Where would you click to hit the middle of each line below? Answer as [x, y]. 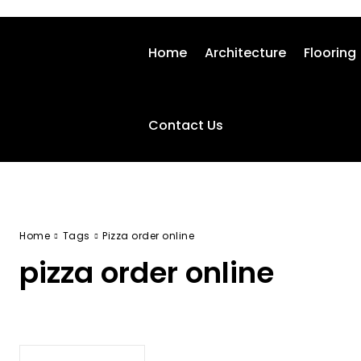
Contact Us [186, 125]
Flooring [330, 53]
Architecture [245, 53]
